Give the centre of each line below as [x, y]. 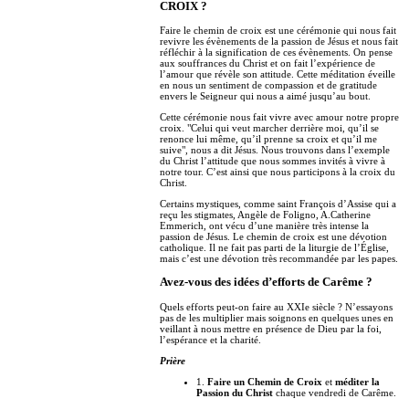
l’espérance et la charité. [210, 340]
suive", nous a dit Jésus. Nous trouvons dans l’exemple [275, 150]
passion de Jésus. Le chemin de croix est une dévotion [273, 237]
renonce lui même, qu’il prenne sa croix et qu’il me [268, 139]
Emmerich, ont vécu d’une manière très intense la [264, 226]
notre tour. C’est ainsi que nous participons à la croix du [278, 172]
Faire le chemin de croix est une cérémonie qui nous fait [278, 31]
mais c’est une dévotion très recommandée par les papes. [279, 259]
